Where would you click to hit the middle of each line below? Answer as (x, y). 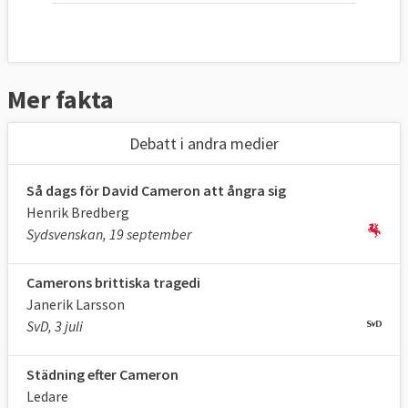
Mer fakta (61, 100)
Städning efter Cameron (102, 375)
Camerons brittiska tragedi (113, 283)
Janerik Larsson (76, 305)
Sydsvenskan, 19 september (109, 235)
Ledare (47, 397)
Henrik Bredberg (78, 213)
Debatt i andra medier (204, 144)
